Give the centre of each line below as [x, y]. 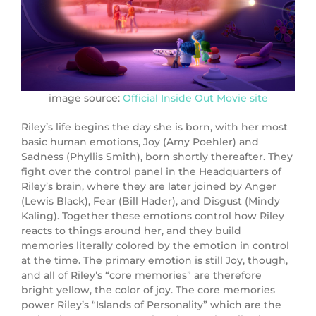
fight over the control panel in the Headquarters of [151, 172]
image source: [85, 98]
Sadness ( [45, 157]
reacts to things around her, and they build [131, 231]
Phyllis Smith [103, 157]
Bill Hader [147, 201]
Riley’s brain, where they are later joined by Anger [149, 187]
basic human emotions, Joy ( [94, 142]
